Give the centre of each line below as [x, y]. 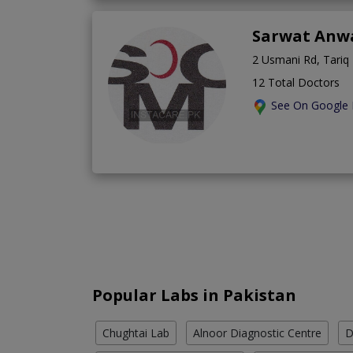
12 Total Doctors [296, 83]
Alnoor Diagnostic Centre [257, 333]
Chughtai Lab [136, 333]
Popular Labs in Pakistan [194, 295]
